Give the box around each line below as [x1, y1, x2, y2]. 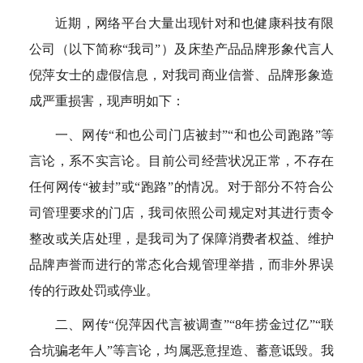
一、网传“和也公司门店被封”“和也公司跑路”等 [54, 128, 335, 142]
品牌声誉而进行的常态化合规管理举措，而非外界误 [28, 258, 335, 271]
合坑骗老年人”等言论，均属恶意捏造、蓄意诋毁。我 [28, 344, 335, 357]
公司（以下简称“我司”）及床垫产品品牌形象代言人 [28, 42, 335, 56]
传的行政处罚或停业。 [28, 284, 159, 297]
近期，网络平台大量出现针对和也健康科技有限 [54, 16, 335, 30]
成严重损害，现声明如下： [28, 94, 185, 108]
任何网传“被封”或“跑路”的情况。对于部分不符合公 [28, 180, 335, 194]
